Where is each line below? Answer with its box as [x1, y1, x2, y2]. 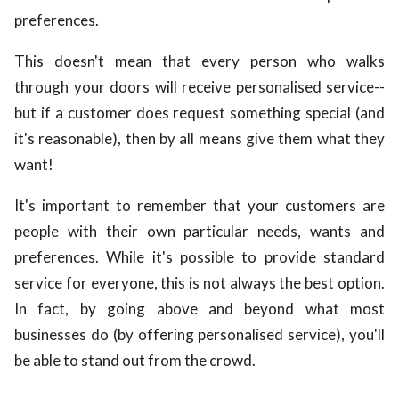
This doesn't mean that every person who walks [14, 51, 385, 70]
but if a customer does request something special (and [14, 102, 385, 122]
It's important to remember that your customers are [14, 195, 385, 215]
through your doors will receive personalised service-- [14, 77, 385, 96]
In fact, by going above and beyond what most [14, 298, 385, 318]
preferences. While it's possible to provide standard [14, 247, 385, 266]
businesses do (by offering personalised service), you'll [14, 324, 385, 344]
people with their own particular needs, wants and [14, 221, 385, 240]
